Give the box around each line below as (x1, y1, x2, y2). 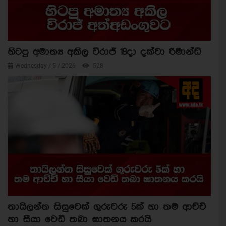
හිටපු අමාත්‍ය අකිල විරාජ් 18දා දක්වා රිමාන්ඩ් (8, 46, 201, 58)
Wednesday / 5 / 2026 (15, 62, 77, 69)
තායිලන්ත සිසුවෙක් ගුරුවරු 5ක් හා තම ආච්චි (8, 202, 206, 213)
